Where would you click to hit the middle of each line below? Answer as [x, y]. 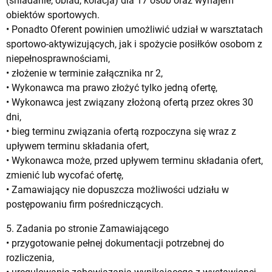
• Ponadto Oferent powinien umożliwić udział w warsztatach [134, 29]
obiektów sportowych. [53, 15]
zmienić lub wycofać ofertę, [65, 175]
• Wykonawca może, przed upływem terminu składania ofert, [134, 160]
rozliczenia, [30, 257]
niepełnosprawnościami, [58, 58]
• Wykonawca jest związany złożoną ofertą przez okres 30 [130, 102]
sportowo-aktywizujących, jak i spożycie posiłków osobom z [134, 44]
